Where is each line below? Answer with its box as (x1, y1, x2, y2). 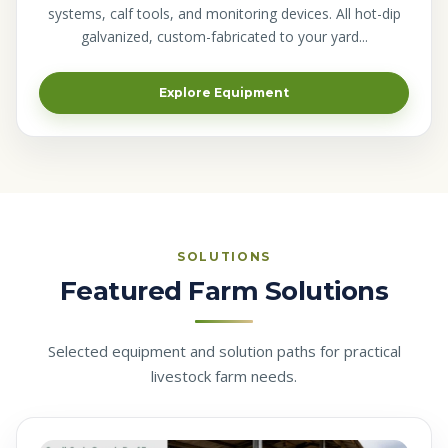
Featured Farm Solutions (59, 275, 389, 308)
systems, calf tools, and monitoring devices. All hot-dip (47, 4, 401, 24)
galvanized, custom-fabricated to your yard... (80, 27, 368, 47)
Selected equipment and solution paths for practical (47, 341, 401, 362)
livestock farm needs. (151, 366, 297, 387)
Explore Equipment (159, 85, 289, 101)
